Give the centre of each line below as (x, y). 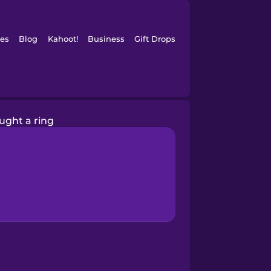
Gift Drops (155, 39)
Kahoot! (63, 39)
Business (106, 39)
